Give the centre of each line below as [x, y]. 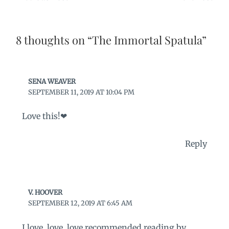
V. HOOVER [45, 193]
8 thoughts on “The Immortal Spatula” [111, 40]
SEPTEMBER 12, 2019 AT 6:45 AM [81, 203]
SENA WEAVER [52, 81]
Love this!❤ [44, 116]
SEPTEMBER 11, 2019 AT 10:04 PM [82, 92]
